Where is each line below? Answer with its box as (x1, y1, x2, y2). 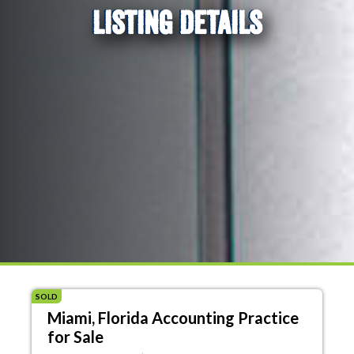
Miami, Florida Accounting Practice (47, 308, 299, 328)
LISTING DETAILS (92, 2, 262, 41)
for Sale (47, 327, 104, 347)
